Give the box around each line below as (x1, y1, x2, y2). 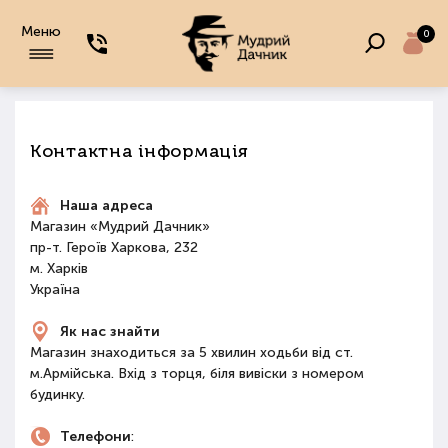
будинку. (30, 386, 85, 403)
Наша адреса (60, 197, 153, 214)
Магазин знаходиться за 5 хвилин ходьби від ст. (30, 344, 353, 361)
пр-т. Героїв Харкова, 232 (30, 239, 198, 256)
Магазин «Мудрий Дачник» (30, 218, 210, 235)
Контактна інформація (30, 140, 249, 162)
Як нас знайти (60, 323, 160, 340)
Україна (30, 281, 80, 298)
